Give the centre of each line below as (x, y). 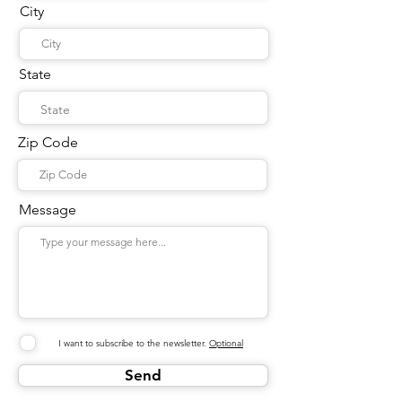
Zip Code (48, 142)
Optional (226, 343)
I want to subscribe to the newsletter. (132, 343)
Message (48, 210)
